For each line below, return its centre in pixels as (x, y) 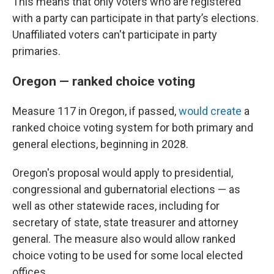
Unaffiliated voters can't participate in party (115, 35)
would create (210, 111)
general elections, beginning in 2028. (100, 144)
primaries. (36, 51)
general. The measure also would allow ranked (124, 239)
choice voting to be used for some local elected (128, 255)
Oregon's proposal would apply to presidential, (123, 173)
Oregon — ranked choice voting (104, 81)
